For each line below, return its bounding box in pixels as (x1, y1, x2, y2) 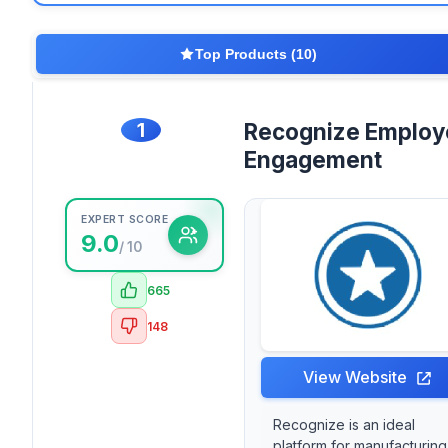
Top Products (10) (195, 46, 317, 62)
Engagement (244, 146, 382, 173)
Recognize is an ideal (273, 416, 415, 433)
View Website (303, 367, 408, 387)
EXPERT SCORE (81, 213, 168, 226)
